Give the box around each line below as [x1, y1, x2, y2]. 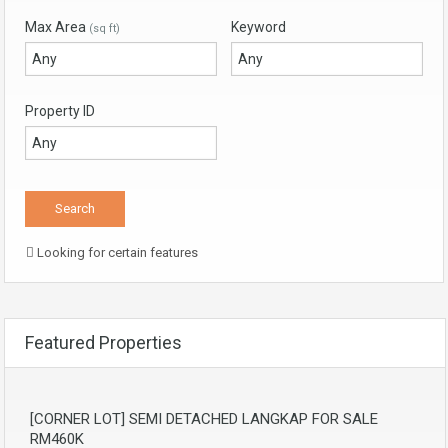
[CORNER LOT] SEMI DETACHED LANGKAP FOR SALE [30, 410, 378, 428]
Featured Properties [25, 332, 182, 353]
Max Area [25, 19, 89, 35]
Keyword [231, 19, 286, 35]
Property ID [25, 103, 95, 119]
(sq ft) [89, 22, 120, 35]
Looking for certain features [34, 245, 198, 260]
